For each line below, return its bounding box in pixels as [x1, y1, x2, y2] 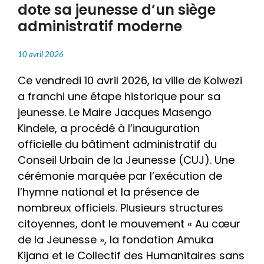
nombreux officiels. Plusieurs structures [18, 200, 223, 216]
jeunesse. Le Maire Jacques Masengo [18, 105, 212, 120]
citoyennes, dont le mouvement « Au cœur [18, 216, 240, 232]
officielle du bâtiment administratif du [18, 137, 217, 152]
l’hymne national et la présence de [18, 184, 199, 200]
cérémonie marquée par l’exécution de [18, 169, 222, 184]
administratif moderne [18, 16, 182, 37]
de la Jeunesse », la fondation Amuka [18, 232, 213, 247]
